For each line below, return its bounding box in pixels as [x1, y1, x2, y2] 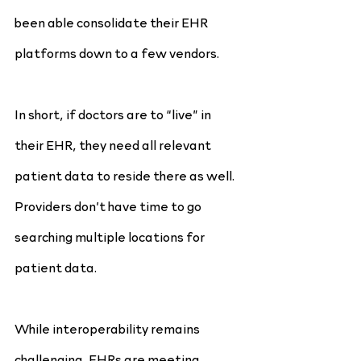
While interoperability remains [15, 319, 202, 337]
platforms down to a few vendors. [15, 44, 219, 61]
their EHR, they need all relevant [15, 135, 214, 153]
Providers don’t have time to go [15, 197, 204, 214]
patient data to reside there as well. [15, 166, 237, 184]
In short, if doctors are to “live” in [15, 105, 214, 122]
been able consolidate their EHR [15, 13, 210, 31]
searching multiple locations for [15, 227, 205, 245]
